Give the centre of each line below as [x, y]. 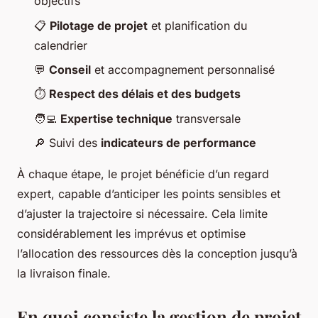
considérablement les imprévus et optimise [131, 234]
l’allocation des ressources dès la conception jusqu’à [157, 254]
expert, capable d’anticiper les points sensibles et [149, 194]
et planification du [197, 25]
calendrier [61, 45]
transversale [207, 118]
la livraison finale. [64, 274]
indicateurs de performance [179, 143]
